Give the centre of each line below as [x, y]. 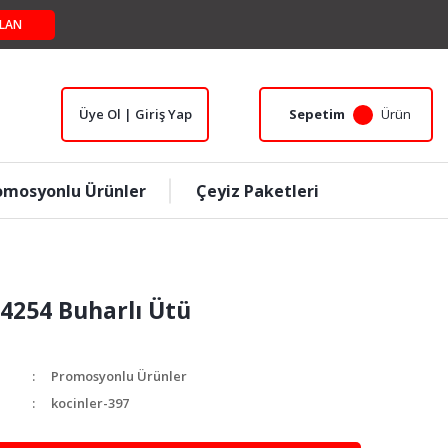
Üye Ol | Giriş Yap [135, 114]
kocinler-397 [90, 403]
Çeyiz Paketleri [257, 190]
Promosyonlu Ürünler [119, 376]
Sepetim [317, 114]
